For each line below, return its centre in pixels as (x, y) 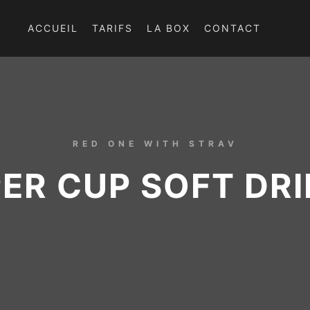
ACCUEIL (53, 28)
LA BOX (168, 28)
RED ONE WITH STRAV (155, 144)
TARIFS (112, 28)
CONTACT (232, 28)
